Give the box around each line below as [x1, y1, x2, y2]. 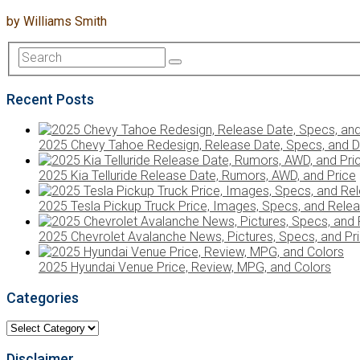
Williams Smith [23, 13, 107, 29]
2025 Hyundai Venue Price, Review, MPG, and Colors [39, 260, 331, 276]
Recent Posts [6, 91, 94, 108]
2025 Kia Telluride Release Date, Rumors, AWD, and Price [39, 168, 356, 184]
